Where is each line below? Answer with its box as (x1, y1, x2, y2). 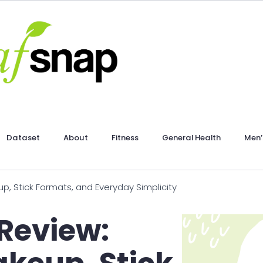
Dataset (6, 132, 41, 144)
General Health (162, 132, 221, 144)
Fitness (112, 132, 139, 144)
